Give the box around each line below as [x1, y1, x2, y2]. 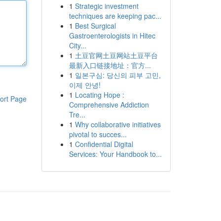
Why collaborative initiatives [74, 119, 161, 129]
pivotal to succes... [69, 129, 127, 139]
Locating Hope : [74, 90, 124, 100]
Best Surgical [74, 21, 116, 31]
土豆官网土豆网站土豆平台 [74, 50, 158, 60]
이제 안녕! [69, 80, 101, 90]
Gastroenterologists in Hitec [69, 31, 155, 40]
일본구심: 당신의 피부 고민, [74, 70, 161, 80]
